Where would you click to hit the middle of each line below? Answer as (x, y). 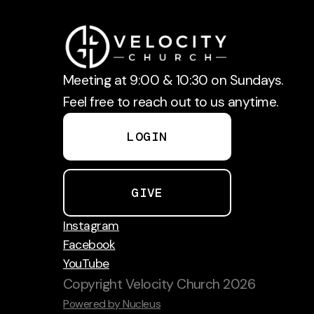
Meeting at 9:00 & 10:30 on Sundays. (173, 81)
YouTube (86, 264)
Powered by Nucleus (112, 304)
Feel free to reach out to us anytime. (171, 102)
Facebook (89, 245)
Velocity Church (172, 285)
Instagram (91, 226)
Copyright (94, 285)
